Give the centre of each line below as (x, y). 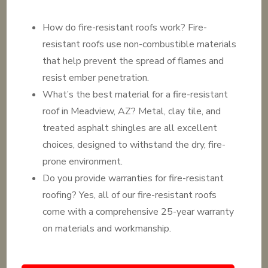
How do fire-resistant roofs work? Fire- (125, 28)
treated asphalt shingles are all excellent (130, 128)
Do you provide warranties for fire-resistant (133, 178)
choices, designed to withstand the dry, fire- (134, 145)
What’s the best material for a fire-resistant (135, 95)
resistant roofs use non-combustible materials (140, 44)
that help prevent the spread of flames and (133, 61)
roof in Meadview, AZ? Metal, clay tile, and (132, 111)
